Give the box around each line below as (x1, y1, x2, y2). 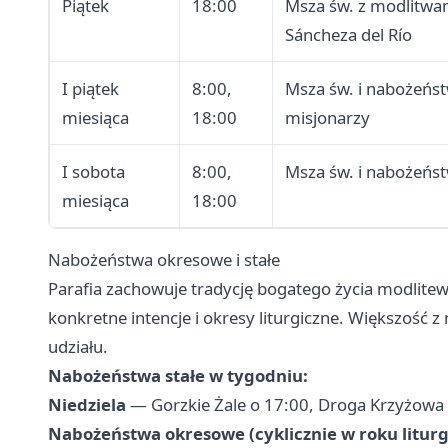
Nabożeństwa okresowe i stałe (48, 248, 280, 272)
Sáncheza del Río (285, 23, 412, 47)
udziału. (48, 335, 108, 359)
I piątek (62, 77, 119, 101)
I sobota (62, 160, 125, 184)
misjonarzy (285, 106, 370, 130)
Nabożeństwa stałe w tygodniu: (48, 364, 308, 388)
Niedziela (48, 393, 126, 417)
